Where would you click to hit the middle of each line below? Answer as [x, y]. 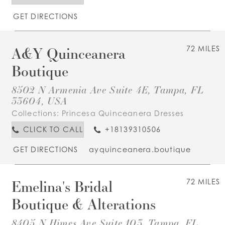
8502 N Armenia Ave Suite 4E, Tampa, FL [108, 90]
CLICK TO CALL [53, 129]
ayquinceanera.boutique [140, 150]
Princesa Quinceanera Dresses [123, 114]
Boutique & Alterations [83, 204]
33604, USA [39, 101]
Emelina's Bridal [62, 187]
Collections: [37, 114]
